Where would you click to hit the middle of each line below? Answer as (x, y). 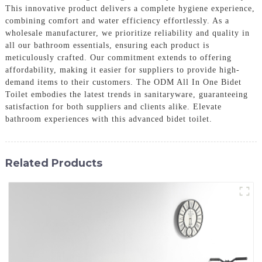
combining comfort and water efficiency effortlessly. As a (117, 20)
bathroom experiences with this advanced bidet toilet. (108, 119)
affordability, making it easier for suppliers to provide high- (122, 70)
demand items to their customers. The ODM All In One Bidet (123, 82)
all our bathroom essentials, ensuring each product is (107, 45)
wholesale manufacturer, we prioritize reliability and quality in (127, 33)
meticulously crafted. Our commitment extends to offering (118, 57)
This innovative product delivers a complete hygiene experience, (130, 8)
